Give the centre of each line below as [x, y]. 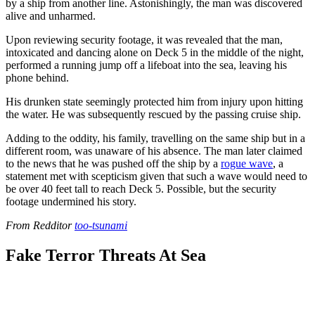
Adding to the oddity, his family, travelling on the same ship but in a [155, 139]
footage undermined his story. [71, 202]
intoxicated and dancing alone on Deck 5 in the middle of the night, [155, 53]
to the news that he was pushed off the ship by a [113, 164]
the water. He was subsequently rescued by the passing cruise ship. [153, 115]
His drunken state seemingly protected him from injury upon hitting [154, 102]
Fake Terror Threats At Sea [106, 255]
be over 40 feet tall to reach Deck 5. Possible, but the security [141, 189]
